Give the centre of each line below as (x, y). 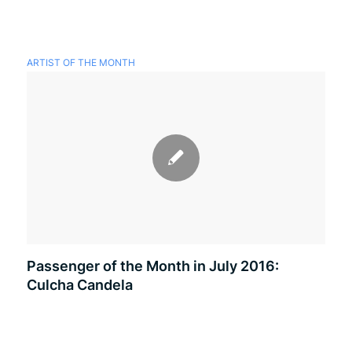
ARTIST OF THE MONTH (81, 63)
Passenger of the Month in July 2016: (152, 266)
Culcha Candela (79, 285)
